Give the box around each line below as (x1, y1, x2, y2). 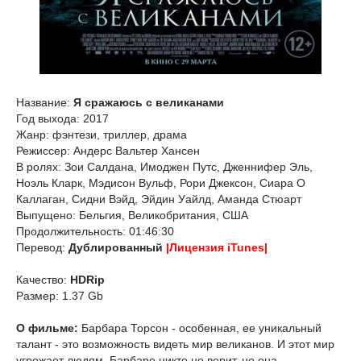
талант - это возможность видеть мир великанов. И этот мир (16, 338, 334, 351)
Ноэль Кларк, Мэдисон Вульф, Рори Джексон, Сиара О (16, 176, 305, 189)
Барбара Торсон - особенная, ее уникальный (78, 322, 322, 334)
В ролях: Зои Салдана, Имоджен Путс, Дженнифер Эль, (16, 160, 313, 173)
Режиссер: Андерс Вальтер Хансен (16, 144, 200, 157)
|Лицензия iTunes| (166, 241, 268, 254)
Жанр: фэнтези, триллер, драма (16, 128, 187, 141)
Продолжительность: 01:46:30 (16, 225, 174, 238)
